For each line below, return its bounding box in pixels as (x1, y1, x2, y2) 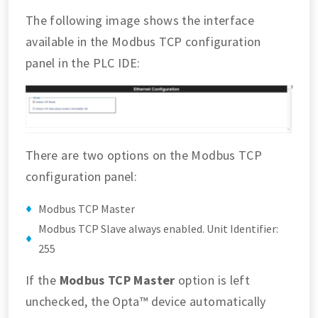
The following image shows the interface (26, 11, 255, 28)
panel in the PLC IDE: (26, 54, 141, 71)
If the (26, 272, 60, 289)
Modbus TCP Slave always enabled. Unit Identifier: (38, 221, 278, 236)
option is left (175, 272, 251, 289)
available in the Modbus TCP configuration (26, 33, 261, 50)
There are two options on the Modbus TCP (26, 147, 263, 164)
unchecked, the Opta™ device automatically (26, 293, 266, 310)
